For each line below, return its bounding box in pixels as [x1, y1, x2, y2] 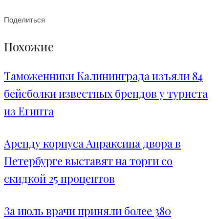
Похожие [4, 39, 54, 55]
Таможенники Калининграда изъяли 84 [4, 68, 203, 84]
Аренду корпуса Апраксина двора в [4, 136, 181, 151]
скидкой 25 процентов [4, 171, 115, 186]
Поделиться [4, 15, 45, 24]
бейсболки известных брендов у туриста [4, 86, 208, 101]
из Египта [4, 104, 54, 119]
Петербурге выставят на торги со [4, 153, 173, 169]
